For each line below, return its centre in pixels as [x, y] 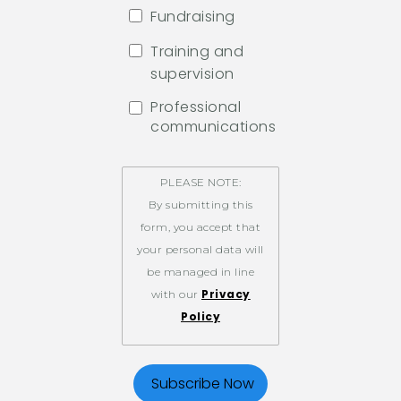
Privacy [226, 294]
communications [213, 127]
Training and [197, 52]
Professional [196, 107]
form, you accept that [200, 226]
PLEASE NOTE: [200, 182]
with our [176, 294]
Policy [200, 316]
